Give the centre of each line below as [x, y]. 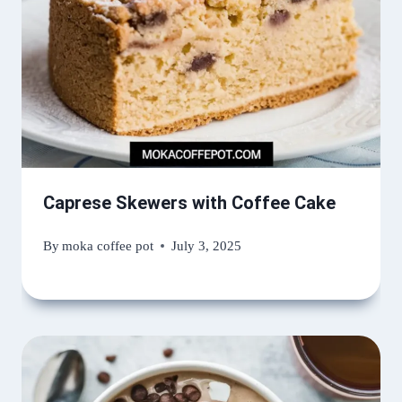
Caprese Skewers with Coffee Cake [189, 203]
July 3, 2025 [207, 245]
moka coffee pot [108, 245]
